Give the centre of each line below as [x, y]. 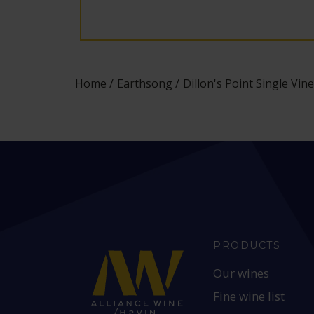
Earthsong [145, 83]
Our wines [241, 273]
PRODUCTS [247, 245]
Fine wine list [249, 296]
